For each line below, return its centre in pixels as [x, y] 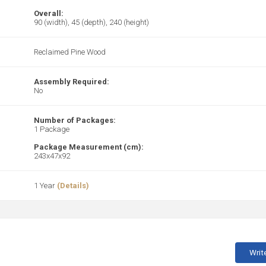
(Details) [73, 186]
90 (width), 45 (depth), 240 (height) [91, 22]
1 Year [45, 186]
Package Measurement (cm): [89, 147]
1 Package [52, 129]
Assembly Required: [72, 82]
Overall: [50, 13]
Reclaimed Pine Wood [70, 52]
